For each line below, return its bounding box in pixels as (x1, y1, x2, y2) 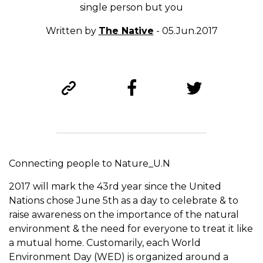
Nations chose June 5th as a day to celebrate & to (9, 195, 238, 207)
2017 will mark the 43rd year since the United (9, 181, 221, 193)
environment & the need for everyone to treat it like (9, 223, 253, 235)
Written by (45, 25, 99, 37)
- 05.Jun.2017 (153, 25, 218, 37)
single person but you (80, 2, 183, 14)
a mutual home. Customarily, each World (9, 237, 201, 249)
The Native (98, 25, 154, 37)
